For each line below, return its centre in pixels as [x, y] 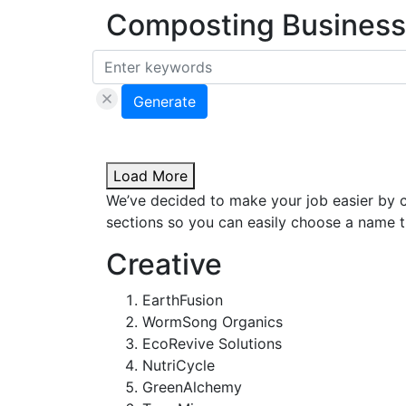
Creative [164, 264]
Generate [164, 101]
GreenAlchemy [192, 387]
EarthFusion [183, 300]
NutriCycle [179, 365]
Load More [150, 175]
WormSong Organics [213, 321]
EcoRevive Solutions [212, 343]
